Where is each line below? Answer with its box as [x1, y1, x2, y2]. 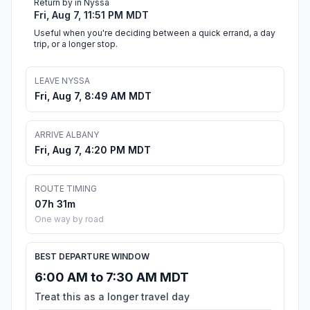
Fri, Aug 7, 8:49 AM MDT [35, 90, 152, 102]
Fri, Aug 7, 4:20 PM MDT [35, 144, 151, 156]
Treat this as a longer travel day [35, 291, 190, 303]
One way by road [35, 214, 104, 225]
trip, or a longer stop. [34, 39, 118, 50]
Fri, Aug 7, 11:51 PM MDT [34, 9, 149, 21]
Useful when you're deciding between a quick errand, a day [34, 28, 275, 39]
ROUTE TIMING [35, 183, 97, 194]
